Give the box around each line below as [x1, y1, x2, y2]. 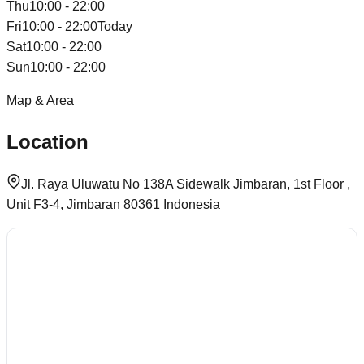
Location [6, 130, 89, 153]
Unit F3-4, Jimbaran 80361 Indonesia [6, 197, 220, 211]
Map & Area [6, 93, 74, 107]
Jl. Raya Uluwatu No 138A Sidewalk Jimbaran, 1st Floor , [21, 176, 350, 191]
